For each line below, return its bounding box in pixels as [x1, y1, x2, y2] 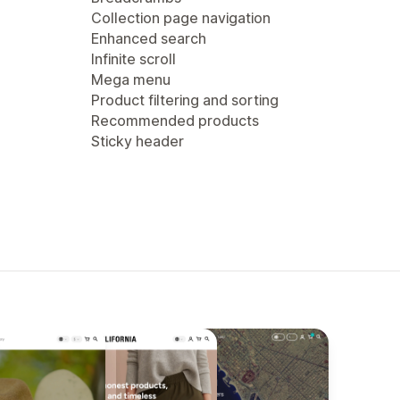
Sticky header [91, 132, 184, 150]
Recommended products [91, 112, 259, 129]
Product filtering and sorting [91, 91, 279, 109]
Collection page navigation [91, 9, 271, 27]
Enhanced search [91, 29, 206, 47]
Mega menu [91, 71, 171, 88]
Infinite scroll [91, 50, 176, 68]
